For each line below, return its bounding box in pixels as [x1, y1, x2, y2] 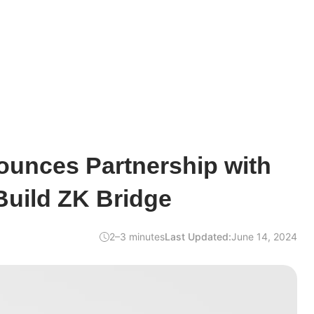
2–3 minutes [109, 231, 165, 243]
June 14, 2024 [231, 231, 297, 243]
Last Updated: [165, 231, 231, 243]
